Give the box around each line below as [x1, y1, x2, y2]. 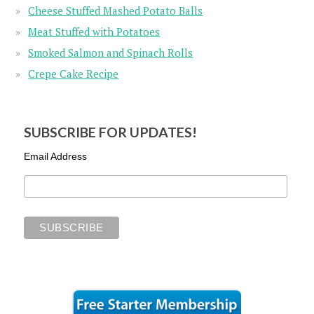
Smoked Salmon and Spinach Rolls [28, 46, 193, 60]
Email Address [24, 151, 88, 163]
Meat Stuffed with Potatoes [28, 25, 161, 39]
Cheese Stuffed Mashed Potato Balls [28, 4, 203, 18]
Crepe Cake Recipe [28, 67, 119, 81]
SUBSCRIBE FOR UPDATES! [24, 124, 198, 141]
